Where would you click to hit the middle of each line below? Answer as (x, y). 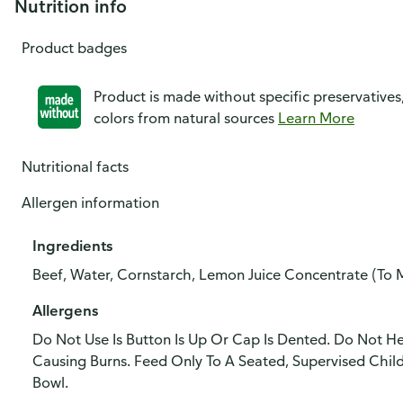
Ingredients (72, 246)
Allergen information (90, 202)
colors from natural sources (186, 118)
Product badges (74, 48)
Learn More (316, 118)
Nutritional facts (75, 166)
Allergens (65, 310)
